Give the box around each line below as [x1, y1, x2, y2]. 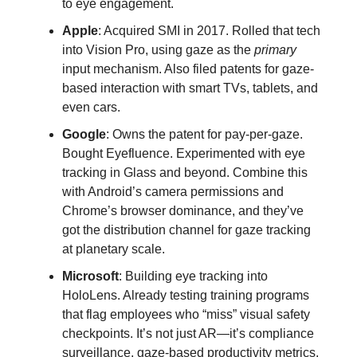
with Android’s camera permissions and [62, 185, 284, 199]
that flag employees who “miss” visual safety [62, 308, 310, 322]
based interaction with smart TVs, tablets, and [62, 81, 318, 96]
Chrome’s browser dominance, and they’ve [62, 204, 304, 218]
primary [254, 43, 296, 57]
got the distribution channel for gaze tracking [62, 223, 311, 237]
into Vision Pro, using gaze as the [62, 43, 254, 57]
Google [62, 127, 106, 142]
